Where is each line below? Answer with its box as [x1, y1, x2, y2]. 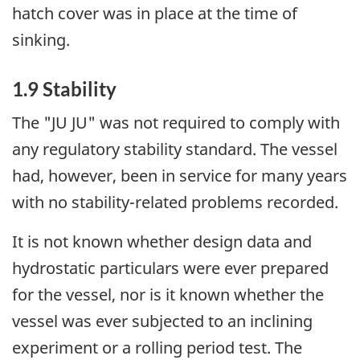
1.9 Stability [12, 77, 117, 101]
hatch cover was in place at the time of [12, 2, 297, 25]
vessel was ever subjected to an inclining [12, 309, 313, 332]
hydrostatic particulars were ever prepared [12, 256, 329, 279]
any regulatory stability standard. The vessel [12, 137, 337, 160]
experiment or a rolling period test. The [12, 336, 302, 358]
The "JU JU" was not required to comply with [12, 111, 340, 133]
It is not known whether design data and [12, 230, 312, 252]
